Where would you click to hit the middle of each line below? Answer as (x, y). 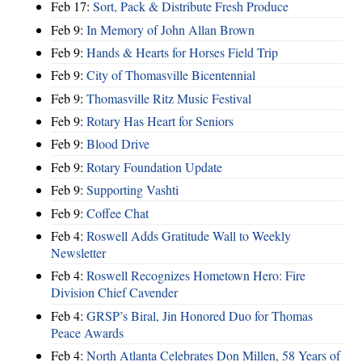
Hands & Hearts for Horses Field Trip (182, 52)
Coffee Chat (118, 213)
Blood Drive (118, 144)
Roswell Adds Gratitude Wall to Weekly (189, 235)
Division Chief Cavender (114, 293)
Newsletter (78, 252)
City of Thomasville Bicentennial (171, 75)
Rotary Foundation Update (154, 166)
